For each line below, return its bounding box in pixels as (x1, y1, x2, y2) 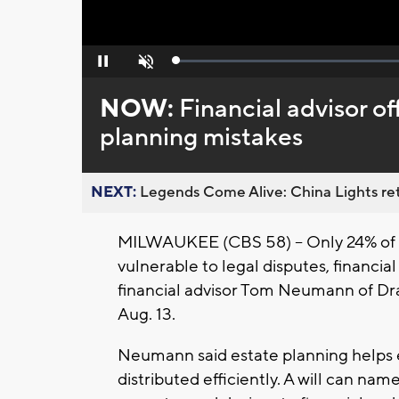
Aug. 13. (118, 304, 175, 326)
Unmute (125, 60, 163, 73)
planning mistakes (99, 121, 303, 154)
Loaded (176, 58, 214, 71)
